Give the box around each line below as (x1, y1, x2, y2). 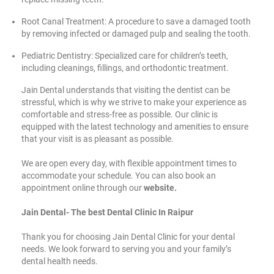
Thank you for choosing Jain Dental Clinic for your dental (21, 231, 235, 242)
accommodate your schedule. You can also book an (21, 170, 216, 180)
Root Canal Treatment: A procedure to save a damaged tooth (21, 16, 251, 26)
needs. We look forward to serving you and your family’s (21, 243, 231, 254)
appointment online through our (21, 182, 144, 193)
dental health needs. (21, 256, 98, 266)
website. (144, 182, 177, 193)
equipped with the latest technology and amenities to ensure (21, 121, 248, 131)
